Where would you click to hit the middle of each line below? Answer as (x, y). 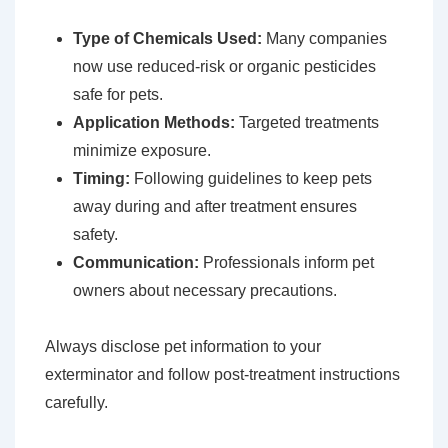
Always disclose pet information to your (183, 347)
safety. (95, 235)
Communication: (136, 263)
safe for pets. (118, 95)
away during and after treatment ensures (215, 207)
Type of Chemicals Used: (167, 39)
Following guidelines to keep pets (251, 179)
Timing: (101, 179)
